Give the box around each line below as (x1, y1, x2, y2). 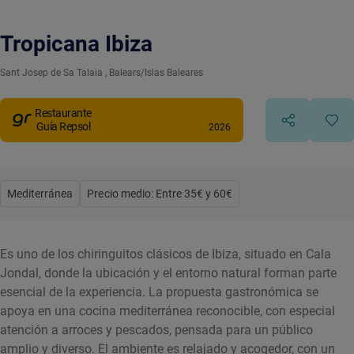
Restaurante (35, 107, 92, 119)
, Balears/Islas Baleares (105, 67, 203, 78)
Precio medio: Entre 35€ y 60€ (87, 187, 233, 200)
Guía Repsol (36, 120, 91, 133)
